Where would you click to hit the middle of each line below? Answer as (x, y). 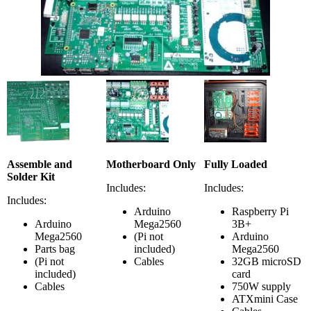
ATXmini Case (265, 299)
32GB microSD (267, 261)
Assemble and (40, 164)
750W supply (261, 286)
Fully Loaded (236, 164)
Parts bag (55, 249)
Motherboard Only (151, 164)
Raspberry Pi (260, 211)
